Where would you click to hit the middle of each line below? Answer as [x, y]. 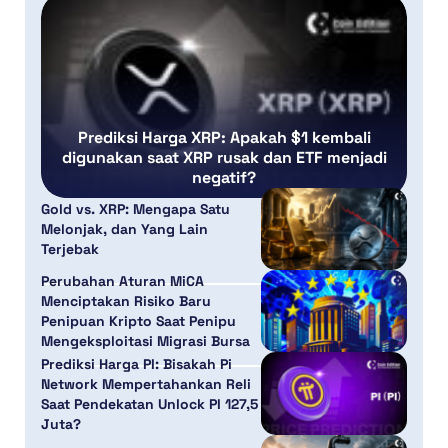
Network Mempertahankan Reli [146, 383]
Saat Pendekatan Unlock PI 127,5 [149, 403]
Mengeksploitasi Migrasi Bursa [145, 341]
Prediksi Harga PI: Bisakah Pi [136, 363]
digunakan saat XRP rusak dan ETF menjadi [224, 157]
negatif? [224, 177]
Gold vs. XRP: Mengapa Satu [135, 208]
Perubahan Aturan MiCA [122, 281]
